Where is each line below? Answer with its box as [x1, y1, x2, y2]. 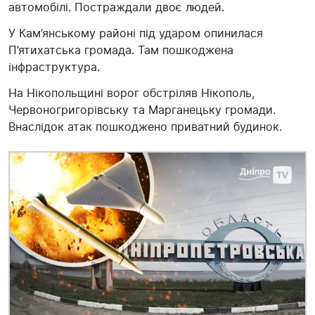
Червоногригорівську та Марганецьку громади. [8, 103, 276, 117]
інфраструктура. [8, 60, 100, 75]
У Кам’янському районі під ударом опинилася [8, 26, 263, 41]
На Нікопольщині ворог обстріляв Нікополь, [8, 86, 255, 101]
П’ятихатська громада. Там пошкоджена [8, 43, 233, 58]
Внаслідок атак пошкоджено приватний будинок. [8, 120, 282, 134]
